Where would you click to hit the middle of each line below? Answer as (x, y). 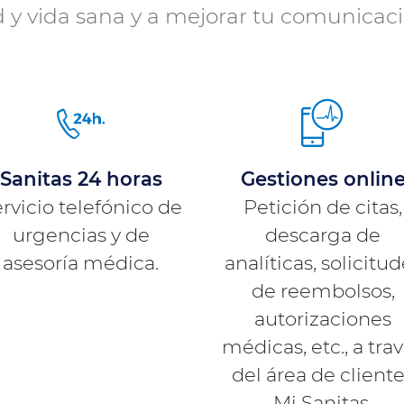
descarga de (323, 234)
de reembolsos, (323, 290)
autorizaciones (323, 318)
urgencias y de (81, 234)
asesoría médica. (81, 262)
